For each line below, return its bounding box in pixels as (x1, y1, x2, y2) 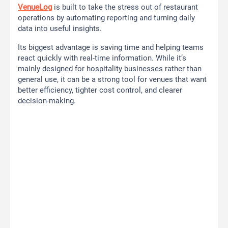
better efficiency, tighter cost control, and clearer (18, 85, 182, 95)
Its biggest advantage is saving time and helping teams (18, 43, 204, 52)
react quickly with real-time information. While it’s (18, 53, 186, 63)
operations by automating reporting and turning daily (18, 13, 195, 23)
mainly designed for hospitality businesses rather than (18, 64, 202, 74)
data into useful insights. (18, 24, 102, 34)
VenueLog (18, 3, 52, 12)
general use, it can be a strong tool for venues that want (18, 75, 207, 84)
